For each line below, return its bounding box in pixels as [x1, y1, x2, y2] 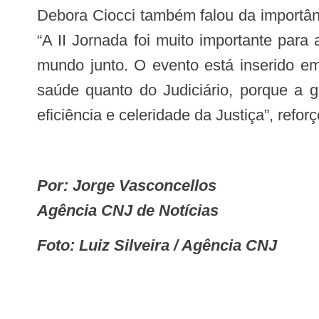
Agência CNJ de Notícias [37, 201, 219, 219]
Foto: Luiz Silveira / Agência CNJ [46, 236, 277, 255]
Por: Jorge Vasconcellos [48, 176, 216, 194]
